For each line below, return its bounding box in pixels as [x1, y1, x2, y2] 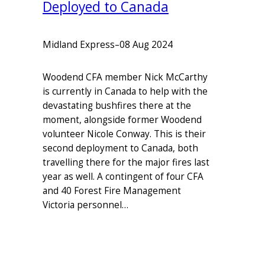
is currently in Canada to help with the [43, 85, 208, 98]
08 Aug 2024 [119, 38, 173, 51]
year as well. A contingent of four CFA [43, 170, 203, 183]
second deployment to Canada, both [43, 141, 198, 154]
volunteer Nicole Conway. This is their [43, 127, 206, 140]
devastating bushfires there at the [43, 99, 191, 112]
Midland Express [43, 38, 115, 51]
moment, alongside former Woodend [43, 113, 202, 126]
